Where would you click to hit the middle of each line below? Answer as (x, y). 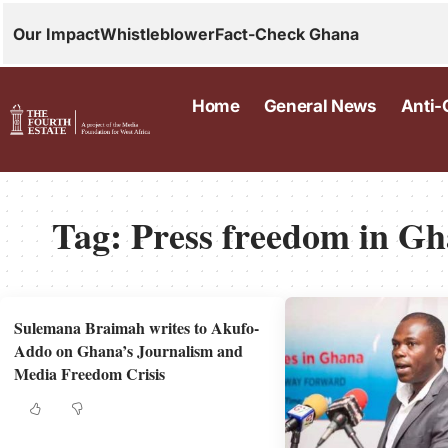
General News (320, 106)
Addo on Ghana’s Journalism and (129, 351)
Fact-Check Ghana (287, 33)
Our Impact (56, 33)
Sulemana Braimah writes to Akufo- (137, 328)
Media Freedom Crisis (90, 374)
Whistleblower (157, 33)
